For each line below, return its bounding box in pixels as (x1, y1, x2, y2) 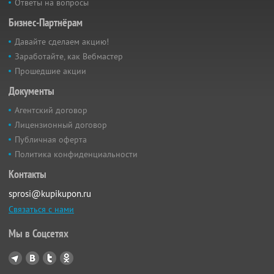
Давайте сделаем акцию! (15, 36, 109, 48)
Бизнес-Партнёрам (9, 15, 83, 30)
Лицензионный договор (15, 119, 107, 131)
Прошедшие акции (15, 65, 86, 77)
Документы (9, 84, 54, 98)
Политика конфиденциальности (15, 149, 138, 160)
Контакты (9, 167, 46, 182)
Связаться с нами (9, 204, 74, 215)
